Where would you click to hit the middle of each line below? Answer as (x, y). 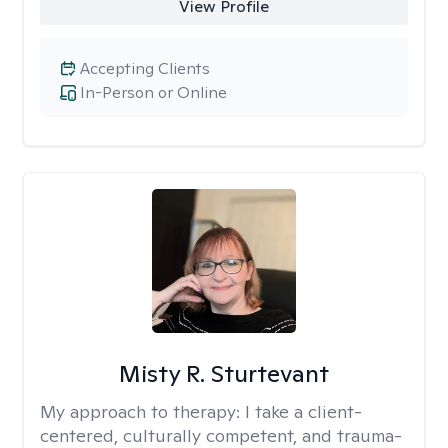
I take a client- (303, 411)
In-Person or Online (153, 92)
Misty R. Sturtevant (223, 373)
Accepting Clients (145, 68)
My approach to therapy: (142, 411)
